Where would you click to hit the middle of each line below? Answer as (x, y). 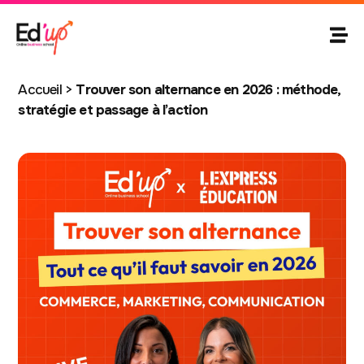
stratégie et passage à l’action (113, 110)
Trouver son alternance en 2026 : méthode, (208, 89)
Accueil (40, 89)
